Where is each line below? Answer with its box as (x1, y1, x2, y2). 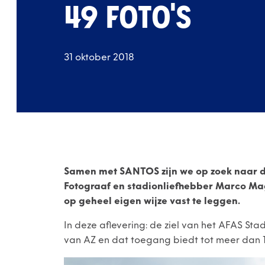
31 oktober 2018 (64, 51, 134, 64)
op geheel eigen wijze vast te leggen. (64, 195, 240, 208)
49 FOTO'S (64, 7, 192, 34)
